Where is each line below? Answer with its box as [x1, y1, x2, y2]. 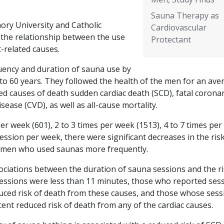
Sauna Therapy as [150, 10, 219, 21]
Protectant [150, 34, 191, 45]
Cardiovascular [150, 22, 206, 33]
